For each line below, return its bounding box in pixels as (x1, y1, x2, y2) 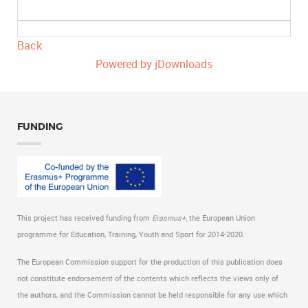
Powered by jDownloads (96, 56, 212, 72)
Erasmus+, (152, 213, 189, 223)
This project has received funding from (17, 213, 152, 223)
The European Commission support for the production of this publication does (17, 257, 283, 267)
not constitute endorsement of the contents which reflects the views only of (17, 274, 278, 284)
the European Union (189, 213, 255, 223)
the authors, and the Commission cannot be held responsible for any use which (17, 290, 287, 300)
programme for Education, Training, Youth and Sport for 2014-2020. (17, 230, 245, 240)
